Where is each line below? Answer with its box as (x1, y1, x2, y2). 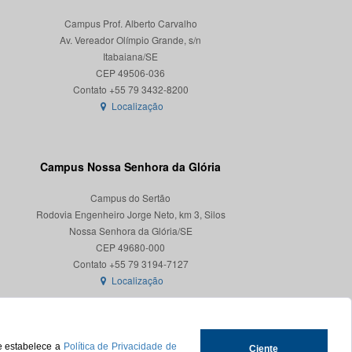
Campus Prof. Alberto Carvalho (64, 16, 197, 30)
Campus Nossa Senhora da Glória (40, 159, 221, 174)
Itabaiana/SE (103, 49, 158, 63)
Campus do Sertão (90, 191, 170, 204)
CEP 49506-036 (96, 66, 165, 79)
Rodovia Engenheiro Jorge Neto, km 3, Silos (35, 207, 225, 221)
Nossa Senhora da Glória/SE (68, 224, 192, 237)
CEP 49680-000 (96, 240, 165, 254)
